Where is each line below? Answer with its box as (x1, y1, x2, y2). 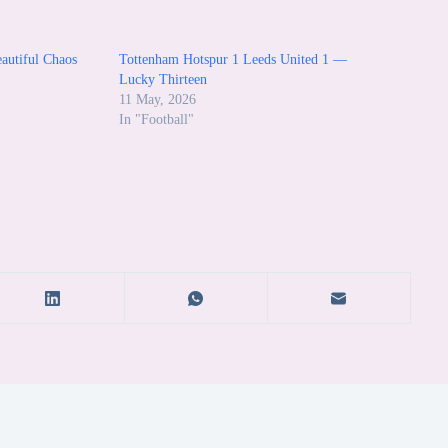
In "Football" (118, 111, 194, 127)
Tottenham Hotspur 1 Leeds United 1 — (118, 51, 347, 67)
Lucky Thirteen (118, 71, 207, 87)
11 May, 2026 (118, 91, 196, 107)
